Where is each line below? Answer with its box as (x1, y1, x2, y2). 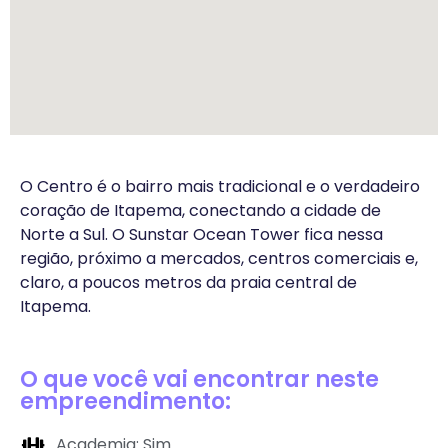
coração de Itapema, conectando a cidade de (20, 199, 381, 223)
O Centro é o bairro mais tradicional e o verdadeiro (20, 175, 420, 199)
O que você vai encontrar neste (20, 363, 379, 395)
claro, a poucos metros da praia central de (20, 271, 357, 295)
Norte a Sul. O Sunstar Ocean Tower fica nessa (20, 223, 383, 247)
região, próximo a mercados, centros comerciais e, (20, 247, 418, 271)
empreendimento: (20, 385, 231, 417)
